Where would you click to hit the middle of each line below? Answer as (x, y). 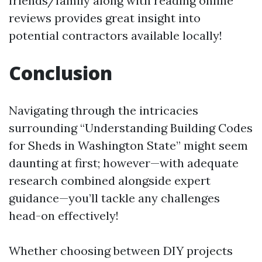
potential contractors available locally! (116, 36)
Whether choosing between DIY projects (121, 251)
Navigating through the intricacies (104, 111)
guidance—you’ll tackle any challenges (114, 198)
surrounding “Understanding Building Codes (131, 128)
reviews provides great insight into (105, 18)
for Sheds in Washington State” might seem (128, 146)
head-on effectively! (64, 216)
